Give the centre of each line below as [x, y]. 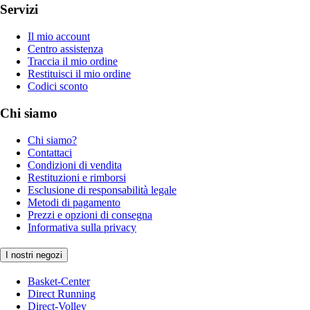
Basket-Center [59, 282]
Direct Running [62, 294]
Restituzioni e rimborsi [77, 177]
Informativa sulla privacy [82, 227]
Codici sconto [58, 86]
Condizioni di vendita [75, 165]
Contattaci [50, 152]
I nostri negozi [34, 255]
